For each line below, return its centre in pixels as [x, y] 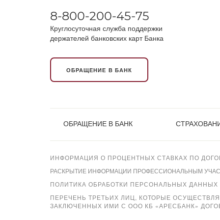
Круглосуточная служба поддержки [106, 28]
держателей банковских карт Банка [107, 38]
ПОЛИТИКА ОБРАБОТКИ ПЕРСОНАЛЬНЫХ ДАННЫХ [134, 184]
